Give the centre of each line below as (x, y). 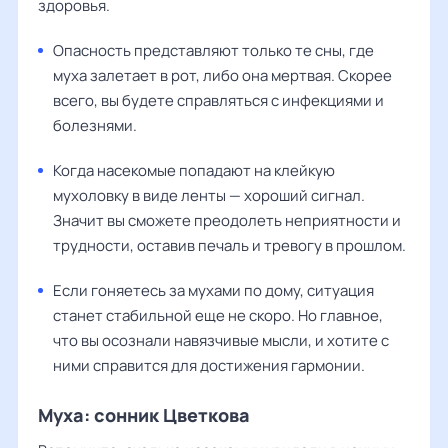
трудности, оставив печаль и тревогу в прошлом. (229, 245)
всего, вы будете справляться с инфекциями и (218, 100)
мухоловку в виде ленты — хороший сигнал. (209, 195)
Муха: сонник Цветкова (144, 414)
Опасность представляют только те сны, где (213, 50)
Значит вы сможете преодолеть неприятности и (227, 220)
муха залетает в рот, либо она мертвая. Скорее (222, 75)
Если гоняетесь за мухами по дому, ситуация (213, 290)
